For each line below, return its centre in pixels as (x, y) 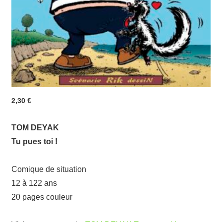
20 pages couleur (42, 197)
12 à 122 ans (34, 183)
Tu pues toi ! (34, 142)
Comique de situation (49, 169)
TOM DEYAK (35, 128)
